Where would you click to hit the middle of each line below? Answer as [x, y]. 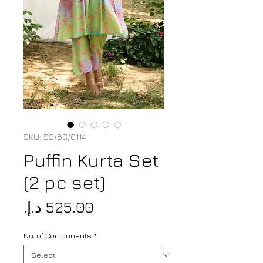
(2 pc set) [64, 182]
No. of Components [58, 236]
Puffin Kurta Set [91, 160]
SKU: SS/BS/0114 [55, 137]
